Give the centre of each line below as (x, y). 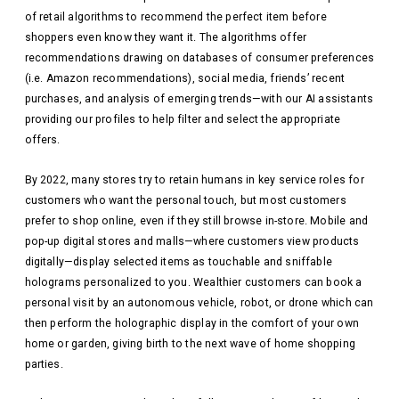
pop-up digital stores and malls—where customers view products (192, 241)
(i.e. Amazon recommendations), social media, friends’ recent (185, 79)
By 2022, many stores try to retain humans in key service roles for (194, 179)
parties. (44, 364)
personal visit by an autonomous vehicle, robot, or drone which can (199, 302)
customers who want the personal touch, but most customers (185, 200)
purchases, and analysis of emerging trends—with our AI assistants (199, 99)
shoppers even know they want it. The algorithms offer (166, 38)
